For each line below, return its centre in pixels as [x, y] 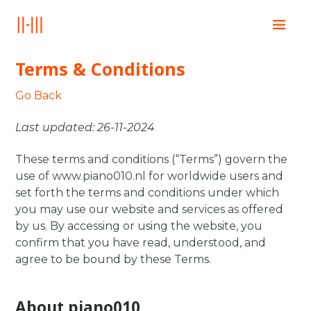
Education [260, 72]
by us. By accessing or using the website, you [139, 226]
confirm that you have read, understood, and [141, 242]
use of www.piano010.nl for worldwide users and [150, 176]
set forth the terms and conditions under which [148, 192]
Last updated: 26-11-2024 [85, 127]
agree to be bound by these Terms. [114, 259]
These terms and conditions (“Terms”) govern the [152, 159]
